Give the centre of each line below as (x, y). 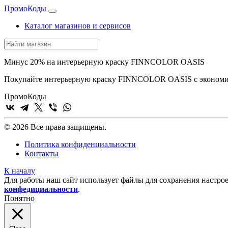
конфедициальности (41, 189)
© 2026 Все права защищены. (55, 127)
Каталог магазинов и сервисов (78, 26)
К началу (20, 171)
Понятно (19, 198)
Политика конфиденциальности (80, 144)
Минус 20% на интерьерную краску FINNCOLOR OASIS (104, 62)
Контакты (41, 153)
